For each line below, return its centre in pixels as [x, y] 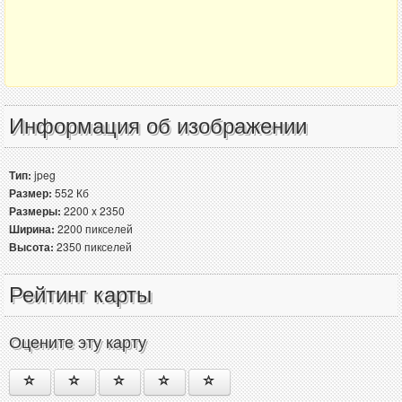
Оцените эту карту [78, 343]
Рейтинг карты [80, 295]
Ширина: [32, 229]
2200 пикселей [94, 229]
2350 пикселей [93, 247]
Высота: [31, 247]
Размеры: [35, 211]
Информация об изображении [158, 127]
